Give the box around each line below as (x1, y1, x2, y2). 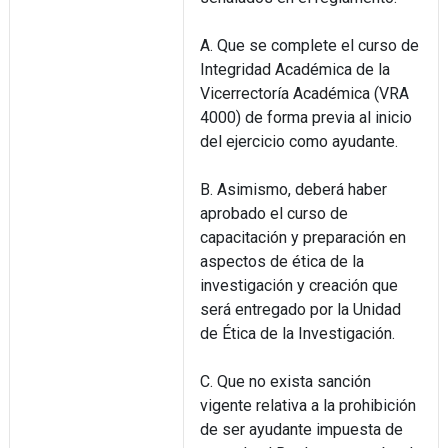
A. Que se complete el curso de (199, 35, 419, 55)
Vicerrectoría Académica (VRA (199, 83, 409, 103)
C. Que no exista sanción (199, 371, 371, 391)
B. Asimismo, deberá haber (199, 179, 387, 199)
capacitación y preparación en (199, 227, 406, 247)
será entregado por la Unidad (199, 299, 401, 319)
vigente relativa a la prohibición (199, 395, 416, 415)
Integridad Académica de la (199, 59, 390, 79)
